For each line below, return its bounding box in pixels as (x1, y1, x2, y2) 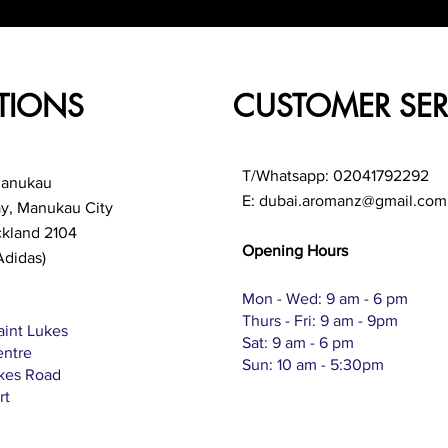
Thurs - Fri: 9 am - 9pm (241, 311, 398, 329)
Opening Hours (241, 241, 348, 259)
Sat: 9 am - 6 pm (241, 333, 354, 351)
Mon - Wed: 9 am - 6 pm (241, 289, 408, 307)
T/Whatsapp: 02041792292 (241, 166, 429, 184)
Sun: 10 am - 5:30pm (241, 355, 384, 373)
